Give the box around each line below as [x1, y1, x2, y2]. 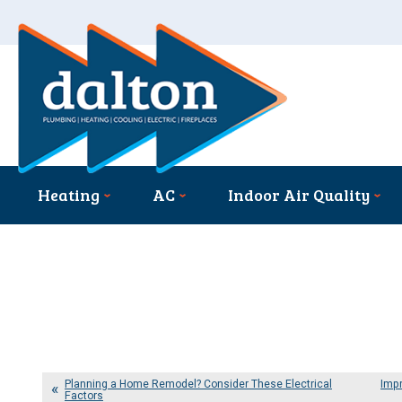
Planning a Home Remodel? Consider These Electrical [65, 376, 332, 393]
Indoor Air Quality [228, 184, 371, 206]
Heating [38, 184, 100, 206]
